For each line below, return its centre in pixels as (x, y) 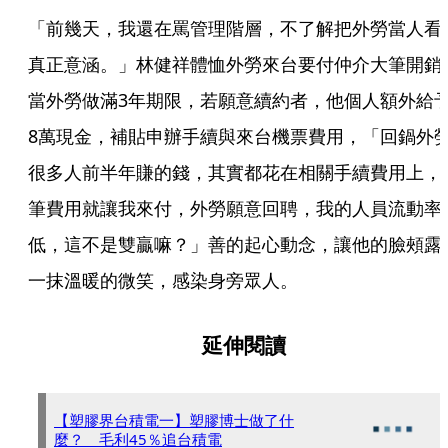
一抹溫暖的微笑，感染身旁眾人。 (163, 280)
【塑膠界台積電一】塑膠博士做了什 (174, 420)
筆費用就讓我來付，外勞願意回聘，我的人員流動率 (235, 208)
